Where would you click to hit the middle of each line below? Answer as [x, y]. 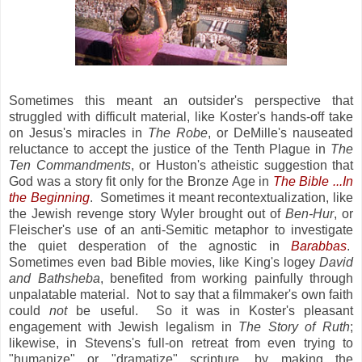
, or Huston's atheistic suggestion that [242, 166]
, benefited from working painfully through [226, 279]
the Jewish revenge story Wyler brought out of [147, 214]
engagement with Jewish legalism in [124, 327]
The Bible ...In [313, 182]
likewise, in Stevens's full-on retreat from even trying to [181, 343]
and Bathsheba [55, 279]
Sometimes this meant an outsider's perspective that [181, 101]
